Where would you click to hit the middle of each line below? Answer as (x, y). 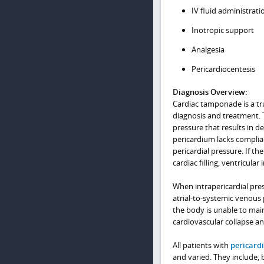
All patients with (201, 245)
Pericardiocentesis (223, 69)
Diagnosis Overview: (210, 92)
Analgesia (208, 49)
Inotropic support (223, 30)
